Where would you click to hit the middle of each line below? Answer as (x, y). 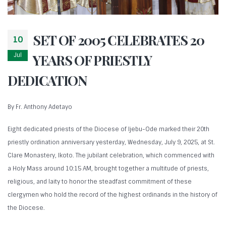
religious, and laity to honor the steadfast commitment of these (100, 182)
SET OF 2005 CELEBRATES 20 (119, 40)
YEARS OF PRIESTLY (92, 60)
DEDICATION (47, 80)
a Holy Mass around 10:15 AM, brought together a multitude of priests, (108, 169)
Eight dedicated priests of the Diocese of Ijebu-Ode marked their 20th (108, 129)
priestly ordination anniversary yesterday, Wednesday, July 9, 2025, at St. (111, 143)
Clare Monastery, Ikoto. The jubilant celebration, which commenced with (111, 156)
